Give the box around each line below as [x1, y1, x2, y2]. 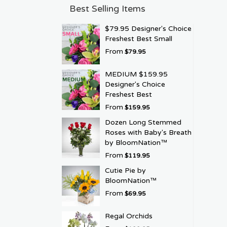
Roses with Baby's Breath [105, 128, 192, 137]
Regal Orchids [105, 211, 153, 220]
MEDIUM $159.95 [105, 69, 168, 79]
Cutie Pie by [105, 166, 146, 175]
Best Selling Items [69, 3, 145, 14]
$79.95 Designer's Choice [105, 24, 192, 33]
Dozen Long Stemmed [105, 118, 181, 127]
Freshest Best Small [105, 34, 172, 43]
